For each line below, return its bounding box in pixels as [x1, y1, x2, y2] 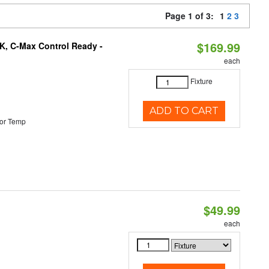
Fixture [190, 76, 213, 86]
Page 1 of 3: [165, 10, 219, 22]
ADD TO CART [150, 105, 219, 116]
